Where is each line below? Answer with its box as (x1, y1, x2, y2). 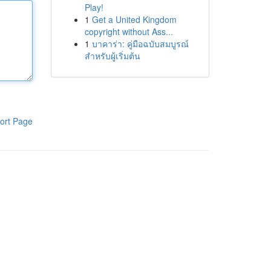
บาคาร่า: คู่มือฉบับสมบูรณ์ (91, 38, 189, 50)
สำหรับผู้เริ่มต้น (84, 50, 140, 62)
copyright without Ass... (84, 25, 173, 38)
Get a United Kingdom (91, 13, 177, 25)
